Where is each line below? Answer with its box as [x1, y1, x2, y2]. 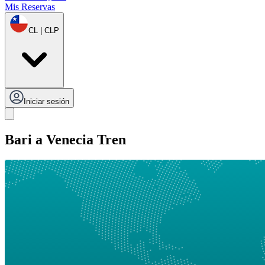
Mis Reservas [5, 2, 55, 12]
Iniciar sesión [24, 97, 69, 106]
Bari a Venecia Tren [5, 132, 126, 148]
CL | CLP [28, 26, 59, 35]
